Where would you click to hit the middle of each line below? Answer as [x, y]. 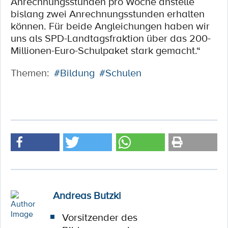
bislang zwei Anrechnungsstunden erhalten [108, 14]
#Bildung [74, 73]
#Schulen [120, 73]
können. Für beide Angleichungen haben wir [110, 26]
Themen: [30, 73]
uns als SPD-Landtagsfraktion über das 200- [111, 38]
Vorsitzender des [99, 217]
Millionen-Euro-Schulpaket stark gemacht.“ [106, 50]
